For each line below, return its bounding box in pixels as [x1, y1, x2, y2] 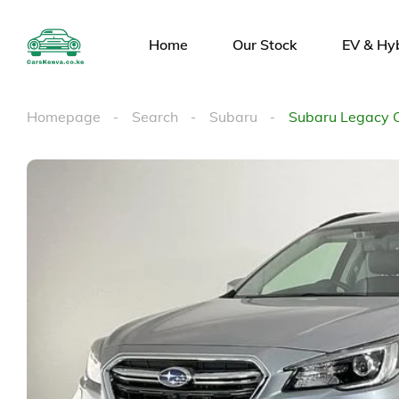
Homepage [27, 108, 101, 126]
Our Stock [232, 35, 298, 53]
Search [132, 108, 178, 126]
